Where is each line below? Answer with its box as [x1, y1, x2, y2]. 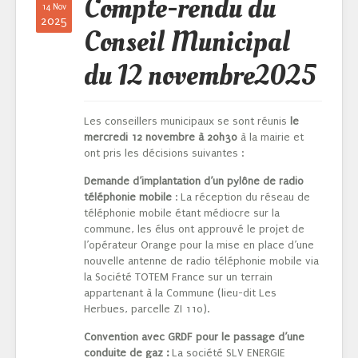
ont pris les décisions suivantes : [84, 147, 244, 160]
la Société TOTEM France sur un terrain [84, 271, 272, 284]
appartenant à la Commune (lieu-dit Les [84, 287, 276, 300]
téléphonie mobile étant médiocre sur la [84, 207, 280, 220]
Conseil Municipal [84, 22, 290, 63]
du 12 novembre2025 [84, 56, 316, 97]
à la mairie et [237, 131, 304, 144]
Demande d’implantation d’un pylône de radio [84, 175, 304, 188]
